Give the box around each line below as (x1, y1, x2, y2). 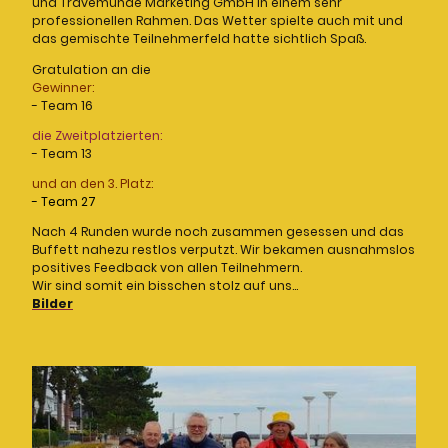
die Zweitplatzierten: (32, 126, 162, 144)
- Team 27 (32, 193, 99, 211)
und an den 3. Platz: (32, 175, 153, 193)
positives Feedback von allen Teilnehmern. (32, 259, 302, 277)
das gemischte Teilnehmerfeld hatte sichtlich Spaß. (32, 30, 366, 48)
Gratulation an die (32, 60, 154, 78)
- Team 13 (32, 144, 92, 162)
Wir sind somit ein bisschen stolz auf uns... (32, 277, 298, 295)
